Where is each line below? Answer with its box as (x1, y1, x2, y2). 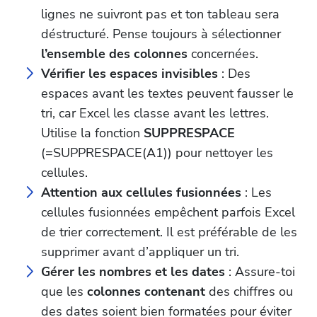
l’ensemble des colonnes (41, 45, 188, 63)
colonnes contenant (87, 283, 205, 301)
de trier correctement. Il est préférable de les (41, 224, 297, 241)
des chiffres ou (205, 283, 293, 301)
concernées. (188, 45, 258, 63)
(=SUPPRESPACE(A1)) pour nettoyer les (41, 144, 273, 162)
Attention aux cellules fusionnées (41, 184, 241, 202)
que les (41, 283, 87, 301)
